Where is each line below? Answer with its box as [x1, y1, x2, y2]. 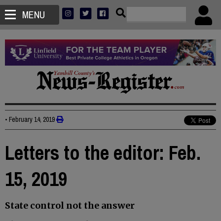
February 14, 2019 [9, 115, 55, 124]
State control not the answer [5, 200, 135, 212]
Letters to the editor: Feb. [5, 140, 201, 166]
